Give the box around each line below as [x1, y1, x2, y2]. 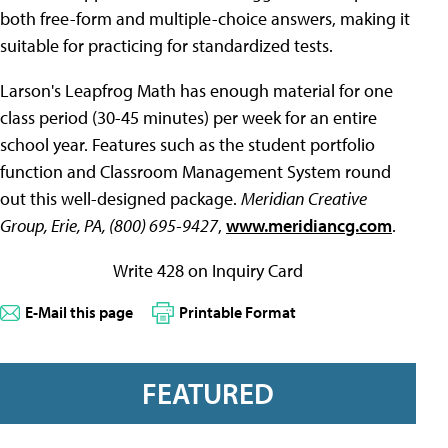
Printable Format [179, 302, 296, 322]
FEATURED [142, 375, 274, 412]
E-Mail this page [25, 302, 133, 322]
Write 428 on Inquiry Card [113, 259, 303, 282]
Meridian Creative [241, 187, 367, 210]
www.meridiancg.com [226, 214, 392, 237]
